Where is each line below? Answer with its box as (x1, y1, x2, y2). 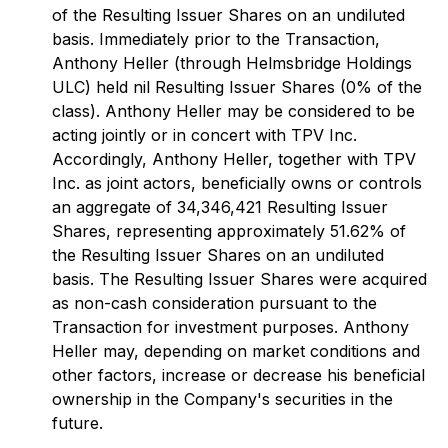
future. (52, 413, 103, 433)
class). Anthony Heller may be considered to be (52, 101, 415, 121)
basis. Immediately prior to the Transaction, (52, 29, 380, 49)
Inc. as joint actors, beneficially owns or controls (52, 173, 422, 193)
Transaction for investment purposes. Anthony (52, 317, 409, 337)
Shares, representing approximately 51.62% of (52, 221, 406, 241)
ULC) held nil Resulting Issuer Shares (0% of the (52, 77, 422, 97)
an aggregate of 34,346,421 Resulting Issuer (52, 197, 388, 217)
